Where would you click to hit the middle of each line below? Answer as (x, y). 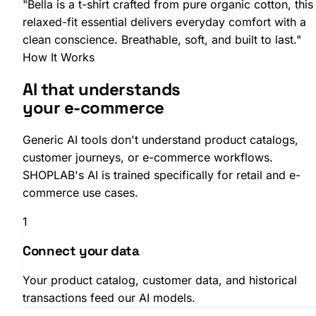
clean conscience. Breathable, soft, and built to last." (162, 40)
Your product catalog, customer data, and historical (160, 280)
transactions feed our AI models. (109, 297)
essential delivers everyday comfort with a (192, 22)
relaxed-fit (50, 22)
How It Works (59, 57)
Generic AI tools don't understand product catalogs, (160, 140)
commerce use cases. (80, 193)
